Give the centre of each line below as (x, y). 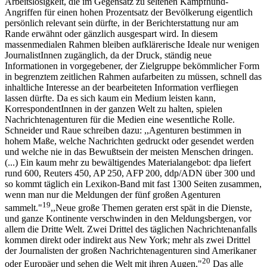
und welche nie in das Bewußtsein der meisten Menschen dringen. (129, 151)
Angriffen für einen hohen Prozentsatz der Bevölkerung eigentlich (129, 12)
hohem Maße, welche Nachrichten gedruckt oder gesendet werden (129, 141)
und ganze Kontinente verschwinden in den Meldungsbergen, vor (128, 218)
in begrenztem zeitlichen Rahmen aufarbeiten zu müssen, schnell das (133, 76)
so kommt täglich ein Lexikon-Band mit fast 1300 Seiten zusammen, (133, 184)
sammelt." (24, 207)
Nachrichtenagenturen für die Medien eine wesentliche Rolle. (120, 119)
